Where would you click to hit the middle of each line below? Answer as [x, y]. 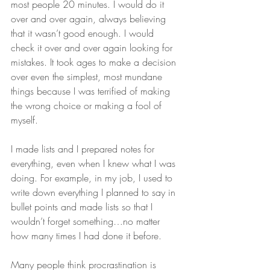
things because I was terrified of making [92, 91]
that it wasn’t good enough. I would [84, 33]
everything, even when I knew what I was [95, 163]
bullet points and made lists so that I [83, 206]
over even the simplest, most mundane [88, 76]
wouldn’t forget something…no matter [87, 221]
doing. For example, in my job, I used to [93, 177]
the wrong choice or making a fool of [88, 105]
